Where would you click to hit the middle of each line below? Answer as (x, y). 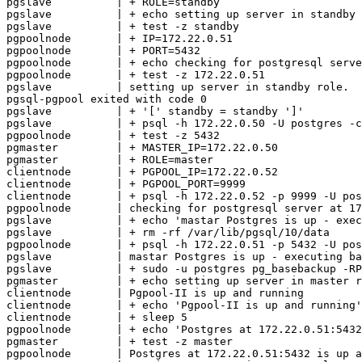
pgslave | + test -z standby (123, 27)
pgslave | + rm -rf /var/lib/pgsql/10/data (168, 233)
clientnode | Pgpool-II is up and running (155, 293)
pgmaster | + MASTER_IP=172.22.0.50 (142, 148)
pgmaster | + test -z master (120, 342)
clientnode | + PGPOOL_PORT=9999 (126, 184)
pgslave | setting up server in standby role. (178, 87)
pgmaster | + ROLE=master (110, 160)
